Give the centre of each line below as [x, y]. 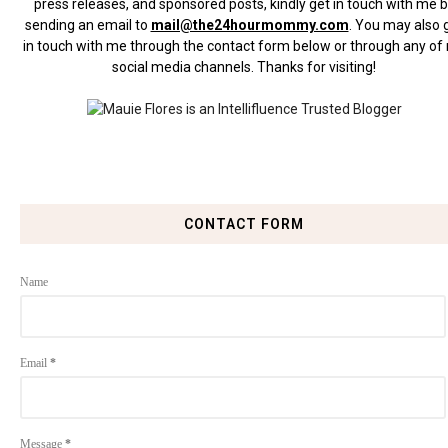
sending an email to [87, 24]
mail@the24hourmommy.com [249, 24]
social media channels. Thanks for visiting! [244, 66]
